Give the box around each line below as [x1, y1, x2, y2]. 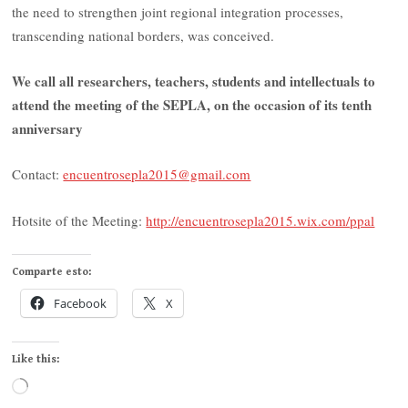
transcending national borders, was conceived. [12, 25, 275, 45]
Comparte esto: [12, 266, 92, 279]
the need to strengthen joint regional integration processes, [12, 2, 344, 21]
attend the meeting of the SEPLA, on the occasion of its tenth [12, 95, 372, 116]
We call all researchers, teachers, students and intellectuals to [12, 71, 376, 92]
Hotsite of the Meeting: [12, 210, 147, 229]
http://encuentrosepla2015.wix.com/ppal [146, 210, 375, 229]
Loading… [27, 381, 75, 396]
